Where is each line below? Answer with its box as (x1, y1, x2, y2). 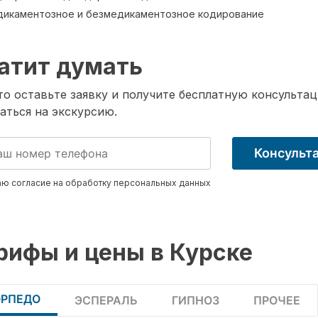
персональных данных (114, 177, 211, 188)
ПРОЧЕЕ (253, 293, 300, 307)
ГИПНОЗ (172, 293, 219, 307)
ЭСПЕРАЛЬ (75, 293, 138, 307)
